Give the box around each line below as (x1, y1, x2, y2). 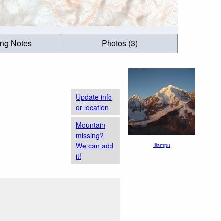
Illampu (153, 141, 170, 148)
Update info (76, 91, 112, 102)
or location (76, 102, 109, 112)
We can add (76, 140, 113, 150)
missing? (76, 130, 104, 140)
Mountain (76, 119, 105, 130)
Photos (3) (102, 37, 138, 49)
